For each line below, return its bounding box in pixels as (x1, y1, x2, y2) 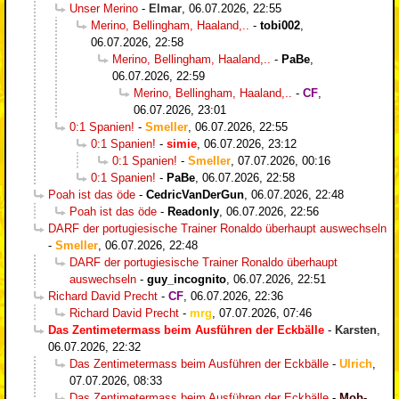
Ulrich (339, 356, 372, 370)
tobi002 (260, 18, 300, 32)
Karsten (335, 322, 377, 337)
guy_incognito (147, 272, 226, 286)
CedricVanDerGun (146, 187, 244, 201)
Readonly (167, 204, 219, 218)
